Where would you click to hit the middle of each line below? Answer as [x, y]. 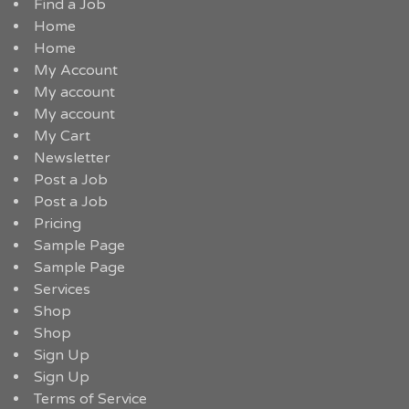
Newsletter [72, 158]
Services [62, 290]
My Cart [62, 136]
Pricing [58, 224]
